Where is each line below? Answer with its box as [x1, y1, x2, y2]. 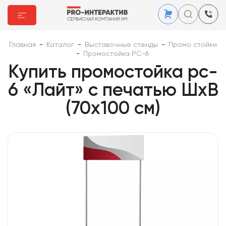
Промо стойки [168, 41, 217, 48]
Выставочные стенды [85, 41, 158, 48]
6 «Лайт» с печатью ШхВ [8, 82, 218, 100]
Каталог [46, 41, 74, 48]
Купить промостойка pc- [8, 64, 218, 82]
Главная [9, 41, 36, 48]
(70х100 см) [66, 100, 160, 118]
